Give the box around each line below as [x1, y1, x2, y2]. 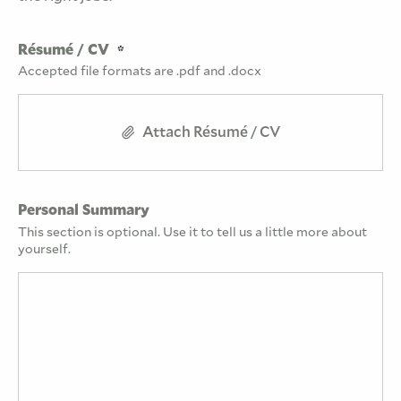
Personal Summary [18, 201, 149, 219]
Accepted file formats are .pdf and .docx [18, 64, 261, 79]
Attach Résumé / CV [142, 124, 280, 141]
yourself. [18, 242, 71, 257]
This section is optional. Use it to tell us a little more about [18, 225, 367, 240]
